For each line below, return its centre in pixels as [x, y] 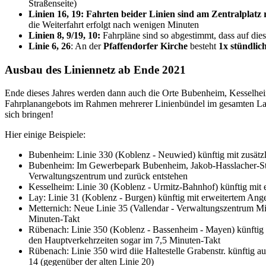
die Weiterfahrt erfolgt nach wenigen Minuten [114, 25]
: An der [87, 46]
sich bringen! [29, 114]
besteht [203, 46]
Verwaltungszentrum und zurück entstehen [108, 176]
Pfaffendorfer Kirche [145, 46]
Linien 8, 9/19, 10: [64, 36]
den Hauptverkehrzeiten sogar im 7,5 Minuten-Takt [124, 240]
